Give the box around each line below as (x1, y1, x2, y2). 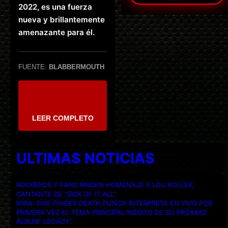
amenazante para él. (18, 27, 95, 38)
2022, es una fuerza (18, 2, 92, 12)
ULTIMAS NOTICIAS (16, 149, 155, 167)
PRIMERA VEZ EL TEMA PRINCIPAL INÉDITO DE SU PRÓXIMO (16, 208, 207, 216)
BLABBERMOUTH (49, 63, 104, 71)
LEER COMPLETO (32, 113, 94, 122)
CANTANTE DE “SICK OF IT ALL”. (16, 189, 118, 198)
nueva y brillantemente (18, 15, 105, 25)
